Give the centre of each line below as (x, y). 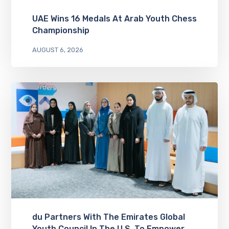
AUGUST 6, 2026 (58, 50)
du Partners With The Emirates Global (108, 217)
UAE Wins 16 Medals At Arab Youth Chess (114, 19)
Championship (61, 31)
